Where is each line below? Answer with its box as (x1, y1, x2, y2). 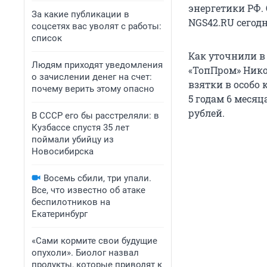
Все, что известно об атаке (32, 185, 145, 195)
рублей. (188, 107, 225, 120)
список (32, 33, 62, 44)
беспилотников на (32, 197, 110, 207)
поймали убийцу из (32, 134, 114, 145)
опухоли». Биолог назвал (32, 247, 139, 258)
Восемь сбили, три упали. (44, 173, 151, 184)
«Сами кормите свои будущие (32, 235, 157, 246)
